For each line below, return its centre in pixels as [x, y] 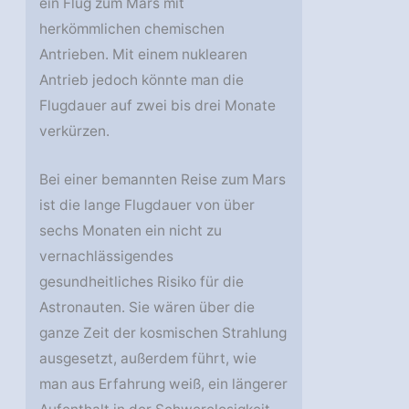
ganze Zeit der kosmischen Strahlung [163, 333]
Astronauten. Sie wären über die [147, 308]
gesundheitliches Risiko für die [142, 282]
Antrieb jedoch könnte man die [142, 80]
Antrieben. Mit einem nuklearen [144, 55]
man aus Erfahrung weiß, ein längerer [164, 384]
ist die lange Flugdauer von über [147, 205]
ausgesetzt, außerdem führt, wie [148, 359]
